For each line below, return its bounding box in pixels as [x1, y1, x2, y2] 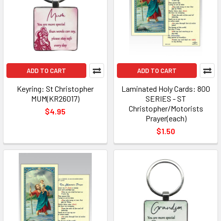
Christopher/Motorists [128, 104, 203, 113]
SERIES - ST [146, 94, 186, 103]
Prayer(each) [145, 113, 186, 123]
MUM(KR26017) [31, 94, 79, 103]
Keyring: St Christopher [17, 84, 94, 93]
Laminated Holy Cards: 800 [121, 84, 210, 93]
